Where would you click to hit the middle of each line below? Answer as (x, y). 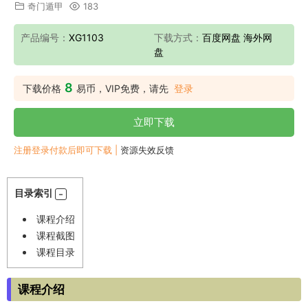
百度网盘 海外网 (237, 37)
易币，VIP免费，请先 (122, 88)
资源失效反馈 (147, 150)
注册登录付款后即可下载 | (67, 150)
